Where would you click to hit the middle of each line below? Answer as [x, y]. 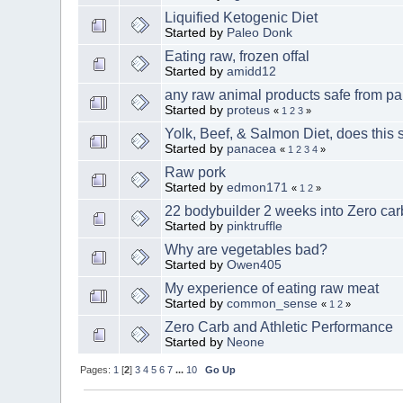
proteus [249, 110]
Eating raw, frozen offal [237, 56]
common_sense [273, 303]
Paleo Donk [260, 32]
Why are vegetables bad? [246, 249]
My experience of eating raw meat [272, 288]
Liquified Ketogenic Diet [242, 17]
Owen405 [255, 264]
